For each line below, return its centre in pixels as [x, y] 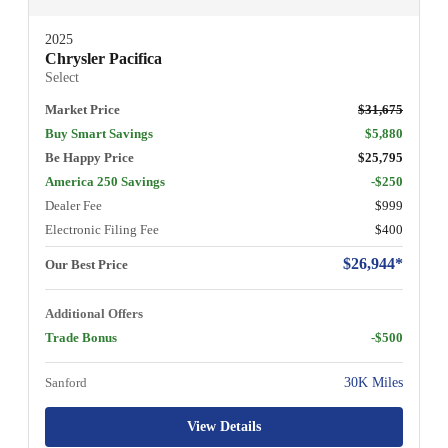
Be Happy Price [89, 157]
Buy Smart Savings [99, 133]
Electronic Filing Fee [102, 229]
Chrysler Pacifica [103, 58]
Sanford [66, 382]
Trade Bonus [81, 337]
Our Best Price [86, 264]
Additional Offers [94, 313]
